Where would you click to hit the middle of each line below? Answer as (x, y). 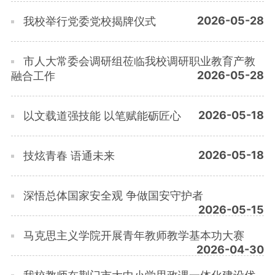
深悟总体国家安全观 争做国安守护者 (113, 196)
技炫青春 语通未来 (69, 156)
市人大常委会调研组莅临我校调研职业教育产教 (139, 61)
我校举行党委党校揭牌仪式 (89, 21)
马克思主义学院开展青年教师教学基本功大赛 (134, 236)
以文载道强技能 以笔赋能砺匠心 (102, 116)
